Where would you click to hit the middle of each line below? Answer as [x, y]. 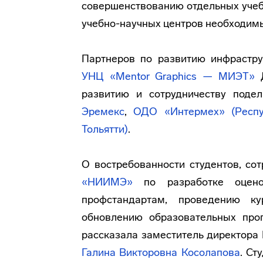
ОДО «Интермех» [179, 112]
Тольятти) [105, 129]
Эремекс [103, 112]
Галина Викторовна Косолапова [161, 252]
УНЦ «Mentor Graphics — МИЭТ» [168, 76]
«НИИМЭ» [107, 182]
